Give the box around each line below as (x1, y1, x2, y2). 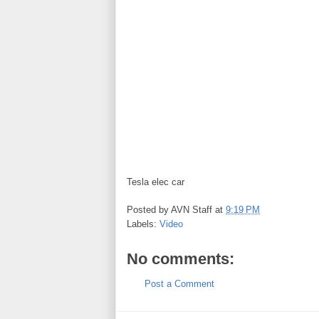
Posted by (127, 204, 171, 215)
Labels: (127, 218, 159, 229)
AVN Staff (171, 204, 212, 215)
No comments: (127, 249, 234, 268)
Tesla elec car (127, 177, 184, 187)
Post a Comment (145, 278, 214, 289)
